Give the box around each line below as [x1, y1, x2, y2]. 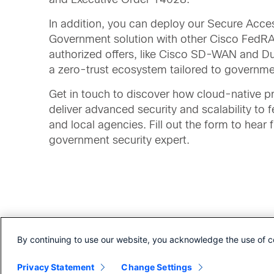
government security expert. [49, 133, 190, 146]
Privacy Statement [17, 262, 95, 272]
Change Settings [121, 262, 193, 272]
